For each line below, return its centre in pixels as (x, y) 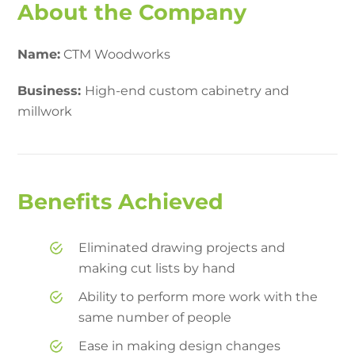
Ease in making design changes (180, 345)
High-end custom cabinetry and (187, 90)
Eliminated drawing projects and (182, 247)
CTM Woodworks (116, 54)
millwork (45, 111)
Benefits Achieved (121, 201)
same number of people (155, 317)
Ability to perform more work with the (198, 296)
